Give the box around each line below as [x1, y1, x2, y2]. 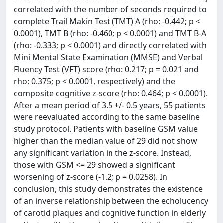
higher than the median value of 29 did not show [14, 135, 197, 146]
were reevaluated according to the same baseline [14, 111, 200, 122]
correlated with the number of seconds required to [14, 3, 207, 15]
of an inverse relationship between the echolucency [14, 195, 208, 206]
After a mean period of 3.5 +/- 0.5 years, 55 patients [14, 99, 206, 111]
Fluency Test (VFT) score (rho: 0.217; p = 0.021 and [14, 63, 199, 75]
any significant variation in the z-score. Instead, [14, 147, 191, 158]
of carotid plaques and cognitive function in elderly [14, 207, 206, 218]
